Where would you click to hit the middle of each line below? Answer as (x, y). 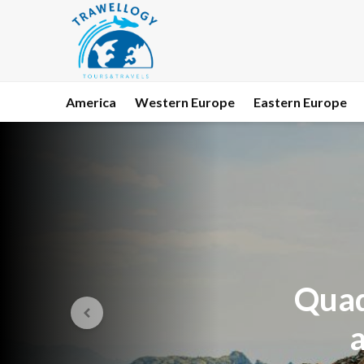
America (91, 102)
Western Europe (185, 102)
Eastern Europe (300, 102)
